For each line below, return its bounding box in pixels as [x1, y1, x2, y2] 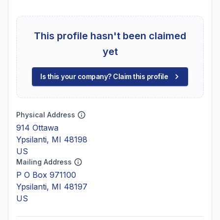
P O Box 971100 [16, 170, 76, 180]
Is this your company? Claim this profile [40, 72, 168, 81]
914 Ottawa [16, 123, 58, 133]
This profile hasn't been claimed [34, 30, 186, 42]
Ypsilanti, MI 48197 [16, 182, 87, 192]
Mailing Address [16, 158, 72, 166]
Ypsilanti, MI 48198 [16, 135, 87, 144]
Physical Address [16, 110, 75, 119]
